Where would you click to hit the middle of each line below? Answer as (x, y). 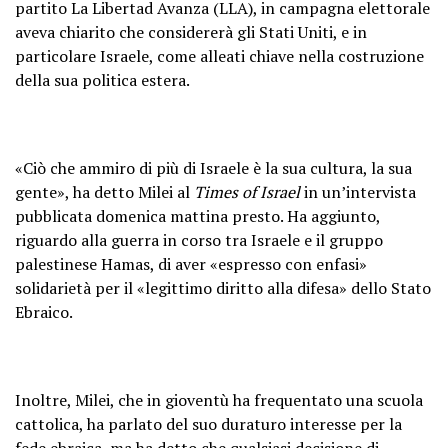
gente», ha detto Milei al (104, 191)
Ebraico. (44, 311)
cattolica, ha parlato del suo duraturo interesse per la (208, 423)
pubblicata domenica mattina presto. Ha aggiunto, (197, 215)
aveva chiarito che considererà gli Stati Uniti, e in (191, 31)
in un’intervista (358, 191)
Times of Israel (247, 191)
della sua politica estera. (102, 79)
